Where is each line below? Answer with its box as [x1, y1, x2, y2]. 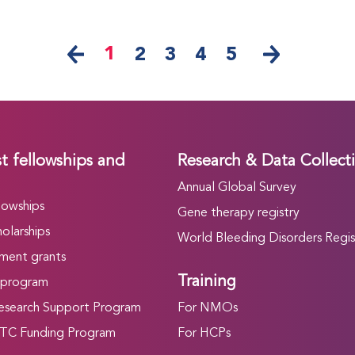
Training [177, 274, 236, 291]
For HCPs [177, 327, 231, 341]
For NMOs [177, 302, 238, 315]
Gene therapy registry [177, 207, 300, 220]
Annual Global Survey [177, 181, 296, 195]
